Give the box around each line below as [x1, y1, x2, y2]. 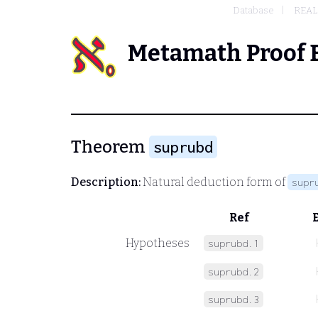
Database [233, 5, 274, 16]
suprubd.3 [208, 292, 259, 305]
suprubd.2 [208, 265, 259, 278]
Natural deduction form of [141, 175, 287, 189]
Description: [71, 175, 141, 189]
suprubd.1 [208, 236, 259, 249]
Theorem [71, 137, 149, 157]
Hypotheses [126, 236, 190, 250]
